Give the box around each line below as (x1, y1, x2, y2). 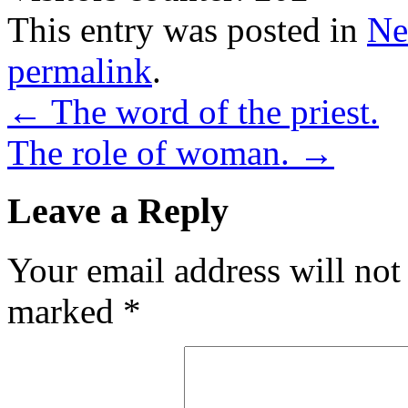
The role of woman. (7, 132, 299, 172)
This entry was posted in (7, 9, 367, 49)
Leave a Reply (7, 190, 229, 232)
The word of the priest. (43, 91, 379, 131)
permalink (7, 50, 152, 90)
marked (7, 291, 123, 331)
